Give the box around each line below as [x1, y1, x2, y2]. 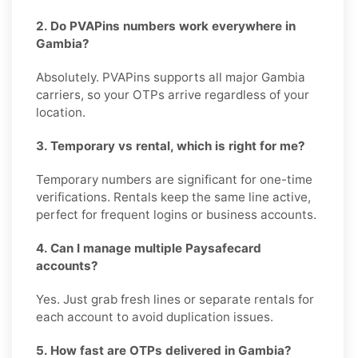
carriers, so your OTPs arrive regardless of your [36, 86, 309, 102]
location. [36, 104, 86, 120]
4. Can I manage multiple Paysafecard [36, 240, 261, 256]
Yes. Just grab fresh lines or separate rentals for [36, 291, 314, 307]
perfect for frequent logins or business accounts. [36, 206, 316, 222]
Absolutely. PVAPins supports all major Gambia [36, 69, 305, 85]
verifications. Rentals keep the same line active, [36, 189, 311, 205]
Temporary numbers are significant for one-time [36, 171, 312, 187]
